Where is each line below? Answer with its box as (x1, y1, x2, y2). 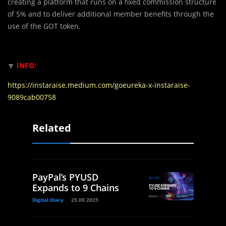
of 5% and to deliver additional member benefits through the (8, 9, 214, 19)
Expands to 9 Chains (32, 181, 119, 194)
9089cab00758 (8, 92, 56, 102)
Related (32, 121, 71, 135)
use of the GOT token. (8, 21, 81, 31)
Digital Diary (32, 196, 64, 203)
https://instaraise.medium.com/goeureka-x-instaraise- (8, 80, 190, 90)
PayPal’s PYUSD (32, 171, 98, 183)
